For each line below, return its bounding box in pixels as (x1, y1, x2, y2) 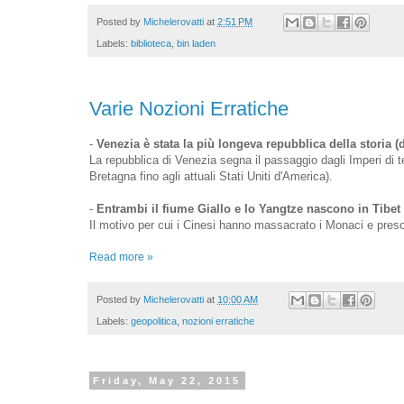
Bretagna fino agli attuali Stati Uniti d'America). (89, 169, 333, 183)
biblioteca (131, 38, 171, 50)
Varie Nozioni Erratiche (89, 97, 289, 121)
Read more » (89, 250, 153, 263)
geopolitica (131, 315, 177, 326)
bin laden (177, 38, 216, 50)
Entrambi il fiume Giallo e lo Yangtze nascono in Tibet (96, 201, 400, 216)
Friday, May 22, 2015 (93, 374, 242, 386)
